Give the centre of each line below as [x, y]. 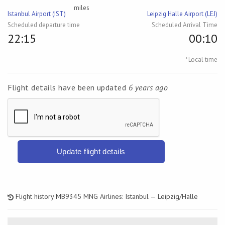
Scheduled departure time [44, 25]
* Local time [201, 60]
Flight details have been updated [68, 87]
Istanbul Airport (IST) [37, 14]
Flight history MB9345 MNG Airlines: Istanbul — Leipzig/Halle [106, 196]
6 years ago [148, 87]
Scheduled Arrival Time [185, 25]
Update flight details [91, 151]
